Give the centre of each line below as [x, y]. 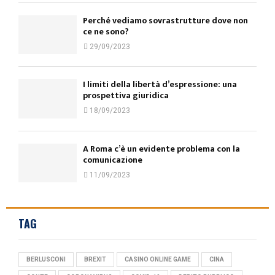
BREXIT [95, 260]
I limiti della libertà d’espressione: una [160, 85]
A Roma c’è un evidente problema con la [161, 149]
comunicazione [113, 160]
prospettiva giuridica [126, 96]
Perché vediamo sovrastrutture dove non [165, 21]
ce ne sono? [106, 32]
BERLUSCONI [46, 260]
